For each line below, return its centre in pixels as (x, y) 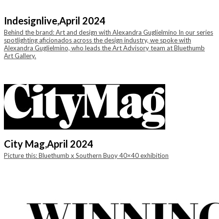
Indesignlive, (32, 21)
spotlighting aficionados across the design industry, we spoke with (98, 40)
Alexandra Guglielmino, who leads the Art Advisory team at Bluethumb (104, 48)
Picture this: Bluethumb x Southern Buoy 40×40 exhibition (86, 155)
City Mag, (25, 144)
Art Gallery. (20, 56)
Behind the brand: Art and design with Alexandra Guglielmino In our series (109, 32)
